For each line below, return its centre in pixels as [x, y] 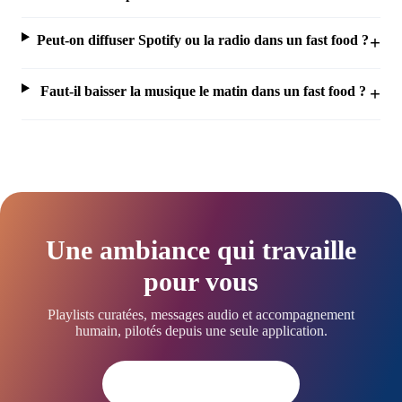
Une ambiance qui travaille [201, 250]
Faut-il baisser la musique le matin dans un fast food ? [203, 91]
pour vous [201, 281]
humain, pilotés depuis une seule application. [201, 330]
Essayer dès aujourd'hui [201, 383]
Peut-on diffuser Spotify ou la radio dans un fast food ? [203, 39]
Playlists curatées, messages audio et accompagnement [201, 314]
